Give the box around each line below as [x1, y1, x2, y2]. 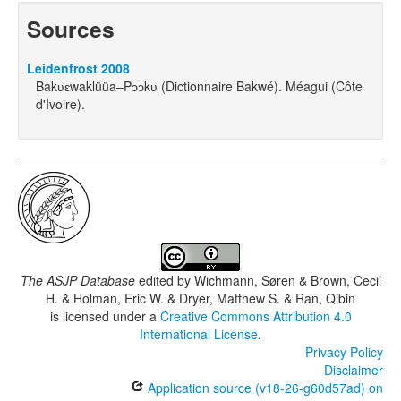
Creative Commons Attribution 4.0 [159, 307, 352, 326]
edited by [134, 271, 194, 290]
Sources [27, 13, 115, 46]
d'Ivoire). [36, 95, 85, 114]
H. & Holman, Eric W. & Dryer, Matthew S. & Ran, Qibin [46, 289, 355, 308]
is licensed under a [49, 307, 160, 326]
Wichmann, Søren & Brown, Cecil [193, 271, 381, 290]
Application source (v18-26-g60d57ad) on [144, 379, 383, 397]
